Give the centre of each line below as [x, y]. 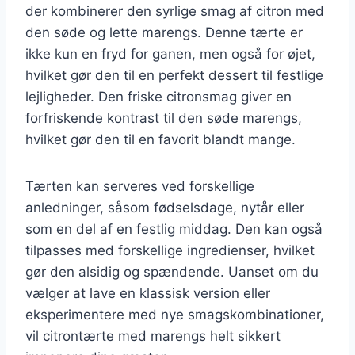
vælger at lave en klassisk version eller [148, 293]
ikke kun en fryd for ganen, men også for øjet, [170, 53]
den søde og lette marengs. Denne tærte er [164, 32]
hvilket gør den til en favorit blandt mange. [160, 139]
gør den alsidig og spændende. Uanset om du [172, 271]
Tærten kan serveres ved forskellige [140, 186]
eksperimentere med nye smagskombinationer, [175, 314]
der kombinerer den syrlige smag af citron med [175, 11]
